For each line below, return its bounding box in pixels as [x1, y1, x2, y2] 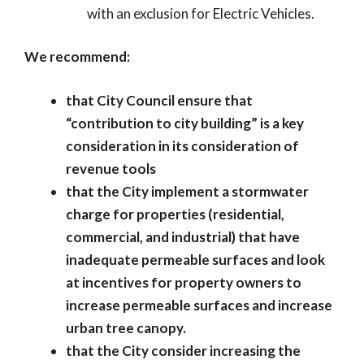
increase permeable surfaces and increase [66, 296, 332, 314]
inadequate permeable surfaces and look [66, 250, 325, 268]
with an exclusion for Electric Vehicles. [86, 4, 314, 22]
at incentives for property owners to [66, 273, 301, 291]
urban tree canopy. [66, 318, 186, 336]
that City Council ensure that [66, 91, 253, 109]
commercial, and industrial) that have [66, 227, 300, 245]
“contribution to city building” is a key [66, 114, 304, 132]
